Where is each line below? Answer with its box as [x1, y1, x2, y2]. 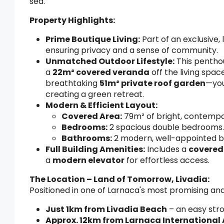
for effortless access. [124, 154, 209, 166]
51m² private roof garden [99, 77, 205, 89]
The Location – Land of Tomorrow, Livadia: [29, 173, 209, 185]
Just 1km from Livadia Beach [45, 203, 167, 215]
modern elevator [52, 154, 124, 166]
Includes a [145, 143, 188, 155]
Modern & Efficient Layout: [45, 99, 157, 111]
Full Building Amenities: [45, 143, 145, 155]
